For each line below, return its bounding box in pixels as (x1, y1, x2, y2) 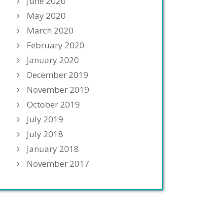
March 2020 (27, 25, 74, 36)
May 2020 (27, 10, 66, 21)
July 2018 (27, 128, 63, 140)
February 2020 (27, 39, 84, 51)
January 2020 (27, 54, 79, 66)
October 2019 (27, 99, 80, 110)
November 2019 (27, 84, 89, 95)
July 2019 (27, 113, 63, 125)
